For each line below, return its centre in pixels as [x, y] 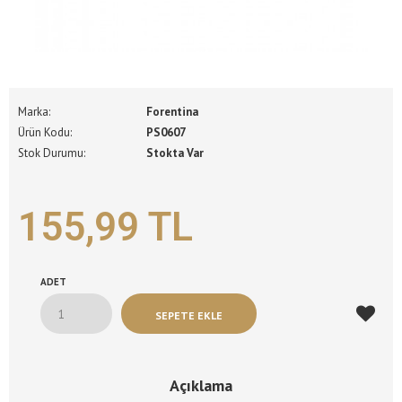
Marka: [34, 112]
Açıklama [201, 386]
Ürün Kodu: [45, 133]
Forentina [172, 112]
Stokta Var [174, 153]
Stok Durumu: [52, 153]
